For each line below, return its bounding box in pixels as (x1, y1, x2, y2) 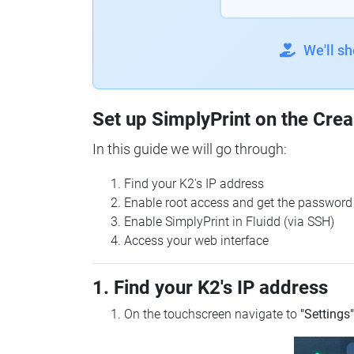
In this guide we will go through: (92, 141, 287, 157)
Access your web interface (124, 233, 269, 248)
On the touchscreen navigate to (124, 307, 300, 322)
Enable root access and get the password (124, 195, 352, 210)
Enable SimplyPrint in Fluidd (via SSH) (124, 214, 334, 229)
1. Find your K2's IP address (92, 277, 328, 299)
